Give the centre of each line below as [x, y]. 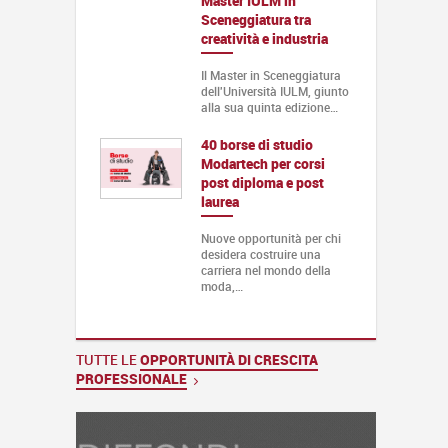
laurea [219, 201]
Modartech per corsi [262, 163]
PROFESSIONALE [131, 378]
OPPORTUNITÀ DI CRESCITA [229, 359]
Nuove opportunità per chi [270, 237]
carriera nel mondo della [265, 269]
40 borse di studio [256, 144]
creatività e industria [264, 38]
